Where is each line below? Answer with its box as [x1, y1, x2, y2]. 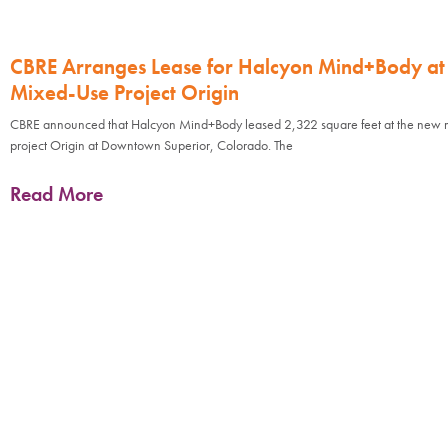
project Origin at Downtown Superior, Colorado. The [10, 136, 293, 155]
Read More [10, 181, 103, 208]
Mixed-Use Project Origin [10, 79, 239, 107]
